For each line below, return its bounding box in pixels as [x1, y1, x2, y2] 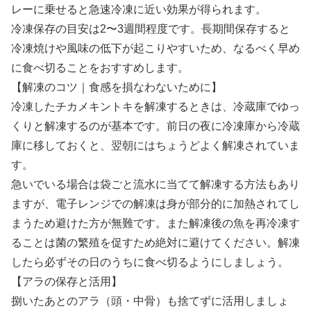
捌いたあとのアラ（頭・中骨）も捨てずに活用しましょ [11, 295, 289, 308]
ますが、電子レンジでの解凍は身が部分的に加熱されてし [11, 198, 300, 210]
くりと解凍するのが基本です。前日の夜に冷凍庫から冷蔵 [11, 120, 300, 133]
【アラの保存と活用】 [11, 276, 122, 288]
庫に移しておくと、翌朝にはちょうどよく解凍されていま [11, 140, 300, 152]
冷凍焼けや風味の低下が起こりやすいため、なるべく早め [11, 42, 300, 55]
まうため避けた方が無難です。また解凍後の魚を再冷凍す [11, 217, 300, 230]
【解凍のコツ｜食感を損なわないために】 [11, 81, 222, 94]
